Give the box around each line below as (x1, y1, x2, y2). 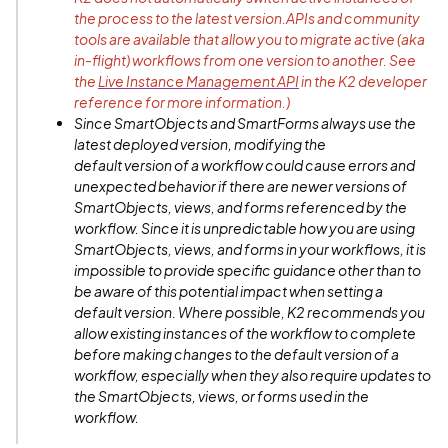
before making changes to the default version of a (74, 345, 399, 363)
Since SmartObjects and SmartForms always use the (74, 114, 416, 132)
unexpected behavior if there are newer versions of (74, 177, 407, 195)
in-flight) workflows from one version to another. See (74, 51, 416, 69)
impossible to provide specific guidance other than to (74, 261, 421, 279)
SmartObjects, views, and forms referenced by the (74, 198, 407, 216)
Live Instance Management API (98, 72, 299, 90)
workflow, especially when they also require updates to (74, 366, 431, 384)
